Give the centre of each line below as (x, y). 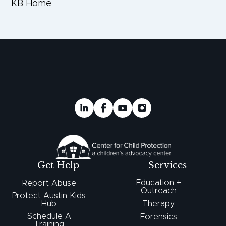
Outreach (158, 190)
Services (168, 165)
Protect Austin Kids (49, 195)
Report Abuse (49, 183)
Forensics (158, 217)
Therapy (158, 204)
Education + (158, 182)
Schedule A (49, 216)
